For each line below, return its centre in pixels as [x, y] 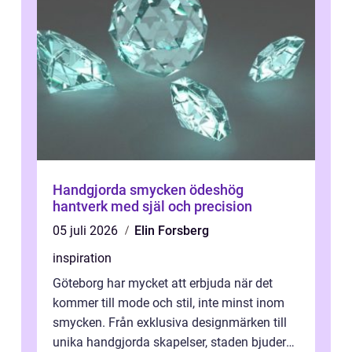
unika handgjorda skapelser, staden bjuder [169, 343]
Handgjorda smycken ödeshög [148, 190]
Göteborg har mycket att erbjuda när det [163, 284]
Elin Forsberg [172, 231]
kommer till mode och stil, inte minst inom [169, 303]
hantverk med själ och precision [152, 207]
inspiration [82, 258]
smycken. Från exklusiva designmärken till [170, 323]
